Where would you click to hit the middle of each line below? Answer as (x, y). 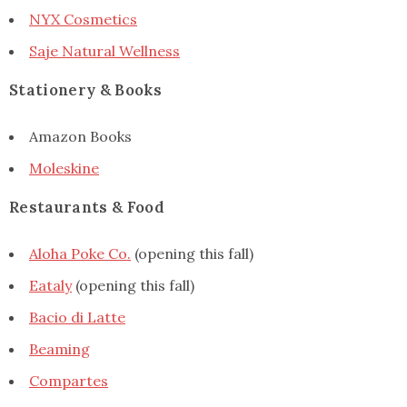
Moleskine (64, 168)
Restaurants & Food (87, 207)
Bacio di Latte (77, 317)
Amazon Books (80, 136)
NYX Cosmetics (83, 19)
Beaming (60, 348)
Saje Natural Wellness (104, 50)
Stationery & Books (86, 89)
